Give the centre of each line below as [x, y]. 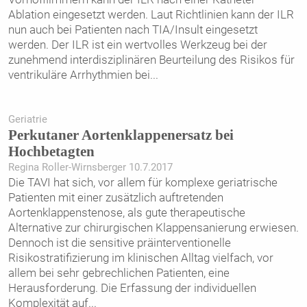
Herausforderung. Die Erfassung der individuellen [132, 287]
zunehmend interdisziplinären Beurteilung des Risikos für [151, 60]
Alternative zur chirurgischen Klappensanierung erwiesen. [153, 227]
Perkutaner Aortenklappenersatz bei [121, 135]
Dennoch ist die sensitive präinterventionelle [119, 242]
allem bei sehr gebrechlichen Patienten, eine [119, 272]
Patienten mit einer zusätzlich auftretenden [115, 197]
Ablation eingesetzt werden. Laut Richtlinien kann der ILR [151, 15]
